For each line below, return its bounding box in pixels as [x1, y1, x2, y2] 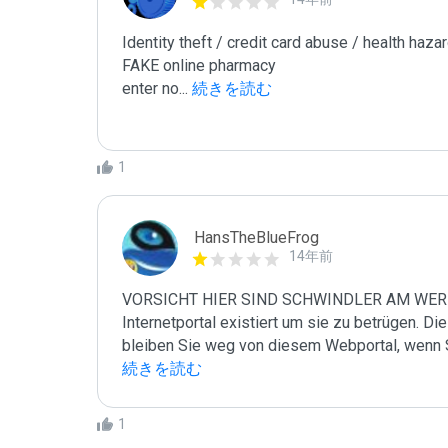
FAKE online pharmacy [122, 56, 276, 75]
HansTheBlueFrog [194, 228, 319, 247]
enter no [122, 79, 179, 98]
